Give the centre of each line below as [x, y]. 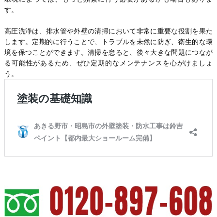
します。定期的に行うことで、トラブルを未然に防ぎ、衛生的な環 [108, 42]
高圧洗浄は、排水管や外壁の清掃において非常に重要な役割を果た [108, 31]
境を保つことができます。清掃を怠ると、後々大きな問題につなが [108, 53]
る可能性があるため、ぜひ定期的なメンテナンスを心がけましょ [108, 63]
